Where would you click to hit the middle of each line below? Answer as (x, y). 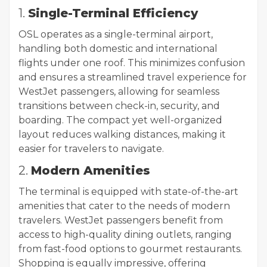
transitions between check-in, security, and (119, 106)
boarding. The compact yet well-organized (120, 120)
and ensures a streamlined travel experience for (133, 77)
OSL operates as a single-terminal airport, (116, 35)
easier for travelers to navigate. (91, 149)
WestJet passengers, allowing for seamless (119, 92)
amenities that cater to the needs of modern (124, 206)
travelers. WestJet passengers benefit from (121, 221)
